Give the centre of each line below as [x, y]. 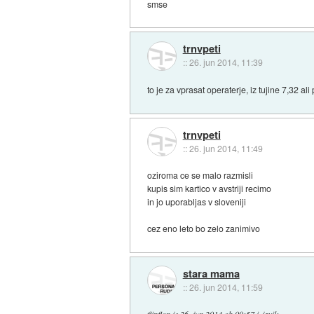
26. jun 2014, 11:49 [226, 148]
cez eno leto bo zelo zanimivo [204, 228]
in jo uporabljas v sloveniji [197, 202]
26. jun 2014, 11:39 [226, 62]
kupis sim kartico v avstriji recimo [210, 189]
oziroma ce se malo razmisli [200, 175]
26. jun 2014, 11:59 [226, 287]
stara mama [211, 273]
